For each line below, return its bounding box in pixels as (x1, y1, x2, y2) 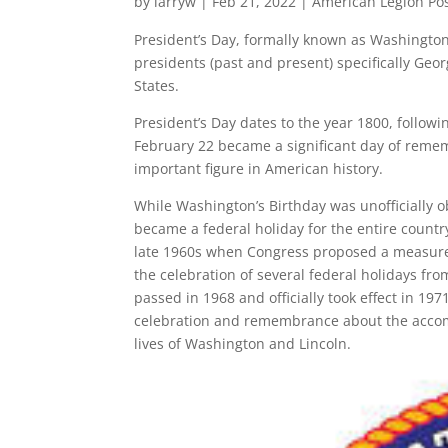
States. (134, 76, 180, 96)
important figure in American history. (134, 159, 384, 179)
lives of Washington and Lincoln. (134, 334, 352, 354)
